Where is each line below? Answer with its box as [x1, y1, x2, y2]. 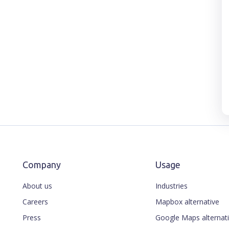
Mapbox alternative [155, 196, 219, 207]
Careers [22, 196, 48, 207]
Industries [155, 180, 188, 191]
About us [22, 180, 52, 191]
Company [22, 159, 61, 170]
